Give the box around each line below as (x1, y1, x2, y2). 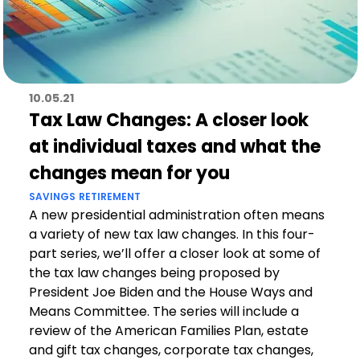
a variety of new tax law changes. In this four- (28, 225, 315, 243)
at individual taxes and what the (28, 134, 321, 159)
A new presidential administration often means (28, 206, 325, 224)
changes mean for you (28, 161, 230, 186)
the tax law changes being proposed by (28, 264, 280, 282)
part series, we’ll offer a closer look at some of (28, 244, 321, 263)
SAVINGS (28, 190, 76, 203)
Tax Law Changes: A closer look (28, 108, 309, 133)
